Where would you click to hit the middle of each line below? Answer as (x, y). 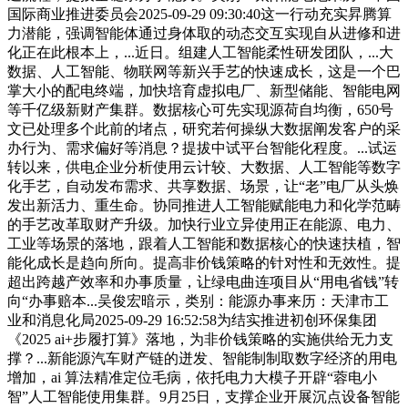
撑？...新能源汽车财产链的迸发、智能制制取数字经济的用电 (202, 359)
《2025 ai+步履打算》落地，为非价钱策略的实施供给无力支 (200, 340)
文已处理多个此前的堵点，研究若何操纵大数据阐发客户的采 (204, 129)
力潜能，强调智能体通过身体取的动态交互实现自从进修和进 (204, 34)
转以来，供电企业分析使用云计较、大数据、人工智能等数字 (204, 168)
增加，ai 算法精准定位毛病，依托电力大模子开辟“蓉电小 (192, 378)
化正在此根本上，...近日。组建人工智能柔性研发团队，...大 (200, 53)
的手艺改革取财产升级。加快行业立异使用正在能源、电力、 (204, 225)
